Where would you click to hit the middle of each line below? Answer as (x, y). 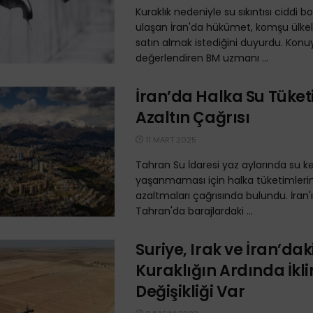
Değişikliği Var (190, 291)
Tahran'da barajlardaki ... (194, 211)
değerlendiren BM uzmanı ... (202, 58)
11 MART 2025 (170, 139)
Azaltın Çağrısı (193, 117)
